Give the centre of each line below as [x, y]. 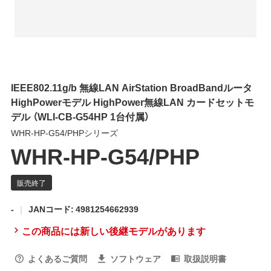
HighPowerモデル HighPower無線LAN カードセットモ [132, 102]
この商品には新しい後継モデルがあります [113, 230]
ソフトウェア [135, 258]
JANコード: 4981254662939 [83, 209]
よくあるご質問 [57, 258]
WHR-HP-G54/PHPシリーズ [64, 132]
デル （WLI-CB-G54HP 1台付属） [80, 116]
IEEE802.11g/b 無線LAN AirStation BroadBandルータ [131, 87]
